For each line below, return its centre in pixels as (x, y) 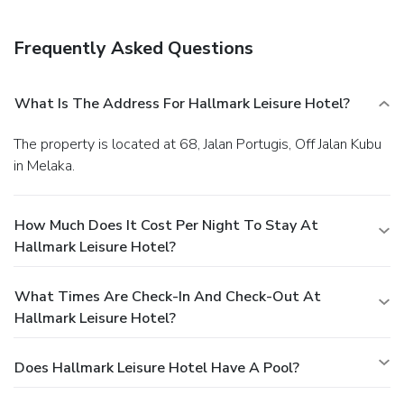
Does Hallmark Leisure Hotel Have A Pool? (157, 368)
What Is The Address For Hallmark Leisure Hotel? (182, 104)
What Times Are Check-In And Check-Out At (168, 297)
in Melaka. (44, 166)
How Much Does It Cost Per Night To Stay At (166, 226)
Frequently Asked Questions (133, 49)
